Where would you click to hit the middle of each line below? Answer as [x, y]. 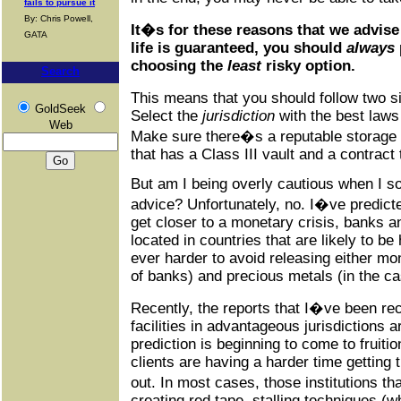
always [371, 48]
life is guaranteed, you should [239, 48]
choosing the [179, 66]
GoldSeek [60, 109]
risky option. [308, 66]
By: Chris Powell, [59, 18]
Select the [166, 116]
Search [60, 71]
